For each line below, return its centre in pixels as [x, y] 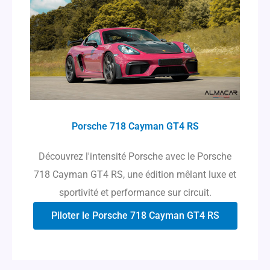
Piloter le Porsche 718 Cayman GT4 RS [135, 215]
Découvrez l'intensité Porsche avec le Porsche [135, 156]
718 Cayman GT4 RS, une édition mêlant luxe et [135, 174]
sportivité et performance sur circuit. [135, 192]
